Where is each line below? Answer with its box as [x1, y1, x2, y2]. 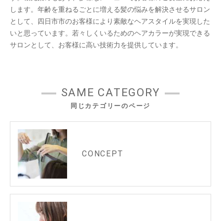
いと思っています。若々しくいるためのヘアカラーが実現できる [10, 29, 210, 37]
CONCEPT [82, 149, 123, 159]
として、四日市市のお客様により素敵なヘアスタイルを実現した [10, 17, 210, 26]
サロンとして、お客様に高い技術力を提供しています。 [10, 41, 183, 49]
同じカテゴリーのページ [70, 102, 151, 110]
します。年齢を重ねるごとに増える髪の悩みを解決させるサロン [10, 5, 210, 14]
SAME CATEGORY [61, 86, 160, 99]
